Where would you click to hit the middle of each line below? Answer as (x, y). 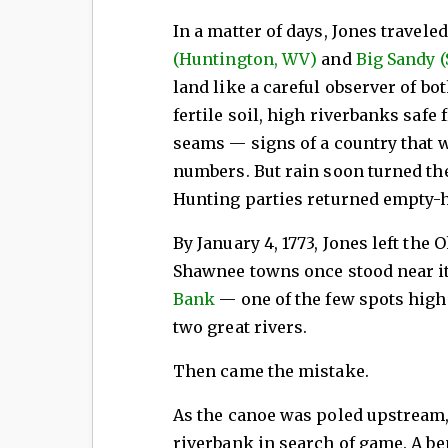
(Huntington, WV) (247, 59)
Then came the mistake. (271, 371)
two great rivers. (240, 327)
